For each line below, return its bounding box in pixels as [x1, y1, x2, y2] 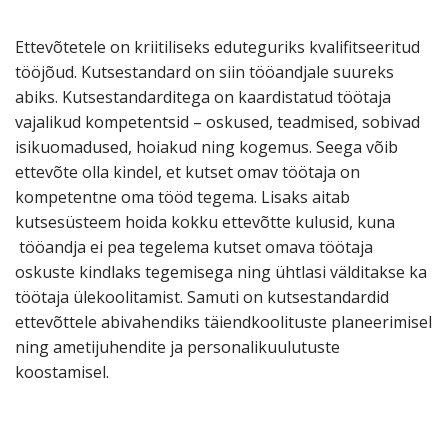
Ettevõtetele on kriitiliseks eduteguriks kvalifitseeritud [15, 36, 420, 59]
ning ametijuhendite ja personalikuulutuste [15, 336, 340, 359]
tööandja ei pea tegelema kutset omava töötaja [15, 236, 373, 259]
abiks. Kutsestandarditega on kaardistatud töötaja [15, 86, 391, 109]
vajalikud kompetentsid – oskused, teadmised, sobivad [15, 111, 420, 134]
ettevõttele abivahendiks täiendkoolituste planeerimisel [15, 311, 432, 334]
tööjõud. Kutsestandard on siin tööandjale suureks [15, 61, 394, 84]
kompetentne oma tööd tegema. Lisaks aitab [15, 186, 350, 209]
